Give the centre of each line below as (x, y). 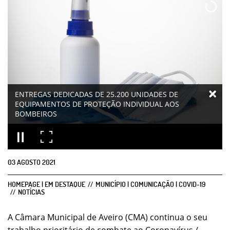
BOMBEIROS (36, 114)
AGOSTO (29, 162)
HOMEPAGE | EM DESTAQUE (46, 184)
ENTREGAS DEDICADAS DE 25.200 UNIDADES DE (97, 94)
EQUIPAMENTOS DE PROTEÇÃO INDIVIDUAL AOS (97, 104)
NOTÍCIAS (31, 192)
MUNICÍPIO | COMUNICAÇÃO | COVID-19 (151, 184)
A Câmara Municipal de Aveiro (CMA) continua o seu (108, 217)
